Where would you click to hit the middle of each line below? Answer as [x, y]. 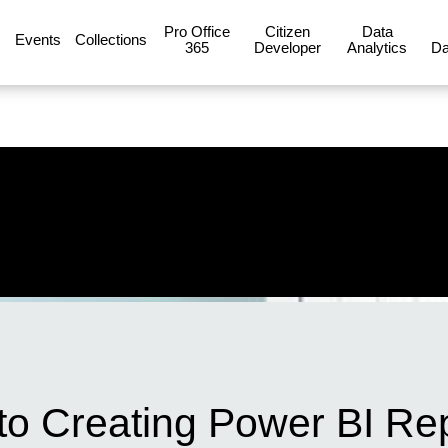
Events [38, 39]
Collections [111, 39]
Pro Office [197, 31]
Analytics [377, 47]
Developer [287, 47]
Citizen [287, 31]
